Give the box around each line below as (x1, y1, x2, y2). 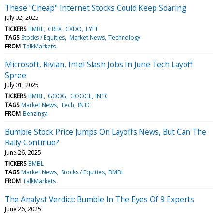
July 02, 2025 (5, 13, 39, 22)
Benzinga (23, 109, 48, 118)
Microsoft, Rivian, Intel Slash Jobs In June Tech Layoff (5, 59, 193, 70)
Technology (108, 33, 140, 42)
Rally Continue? (5, 137, 59, 148)
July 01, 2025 (5, 80, 39, 89)
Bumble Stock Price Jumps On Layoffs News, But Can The (5, 126, 206, 137)
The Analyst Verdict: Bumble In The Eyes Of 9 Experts (5, 193, 194, 204)
